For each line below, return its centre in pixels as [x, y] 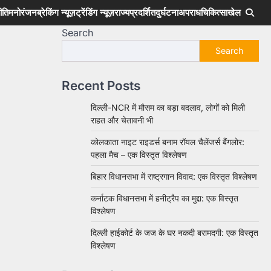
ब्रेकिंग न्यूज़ [56, 12]
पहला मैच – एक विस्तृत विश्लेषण [139, 155]
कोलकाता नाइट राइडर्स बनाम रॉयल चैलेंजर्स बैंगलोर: [168, 142]
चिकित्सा [214, 12]
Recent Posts [101, 86]
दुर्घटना [167, 12]
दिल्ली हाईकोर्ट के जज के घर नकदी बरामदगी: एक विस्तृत [175, 233]
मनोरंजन [23, 12]
